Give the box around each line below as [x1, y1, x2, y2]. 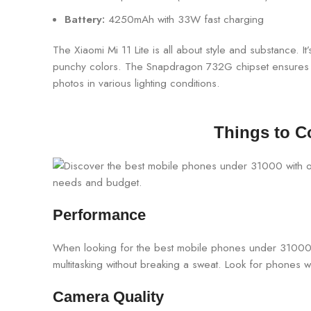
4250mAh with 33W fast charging [105, 12, 264, 28]
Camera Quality [53, 288, 164, 306]
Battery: [65, 12, 105, 28]
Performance [53, 206, 146, 224]
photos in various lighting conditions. [53, 76, 220, 92]
